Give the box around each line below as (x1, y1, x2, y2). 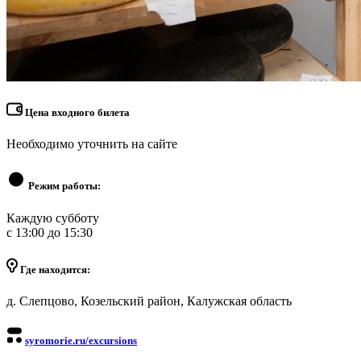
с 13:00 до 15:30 (6, 225, 93, 239)
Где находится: (18, 263, 90, 276)
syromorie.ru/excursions (25, 334, 137, 347)
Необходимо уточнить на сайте (6, 137, 177, 151)
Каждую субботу (6, 210, 99, 225)
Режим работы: (26, 180, 101, 193)
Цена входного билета (23, 106, 130, 118)
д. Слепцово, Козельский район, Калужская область (6, 293, 292, 308)
